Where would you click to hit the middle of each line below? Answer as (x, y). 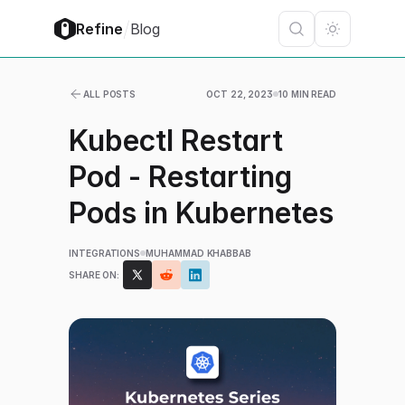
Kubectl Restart (176, 141)
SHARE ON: (94, 275)
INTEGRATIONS (105, 253)
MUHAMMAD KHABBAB (199, 253)
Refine (99, 28)
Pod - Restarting (181, 177)
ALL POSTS (110, 94)
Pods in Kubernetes (202, 213)
